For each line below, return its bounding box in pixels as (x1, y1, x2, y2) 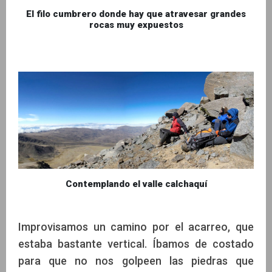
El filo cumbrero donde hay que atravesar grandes (26, 8, 246, 19)
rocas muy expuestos (89, 19, 183, 30)
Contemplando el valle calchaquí (65, 178, 207, 189)
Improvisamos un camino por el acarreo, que (18, 220, 254, 233)
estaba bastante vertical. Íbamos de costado (18, 237, 254, 250)
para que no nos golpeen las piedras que (18, 254, 254, 267)
